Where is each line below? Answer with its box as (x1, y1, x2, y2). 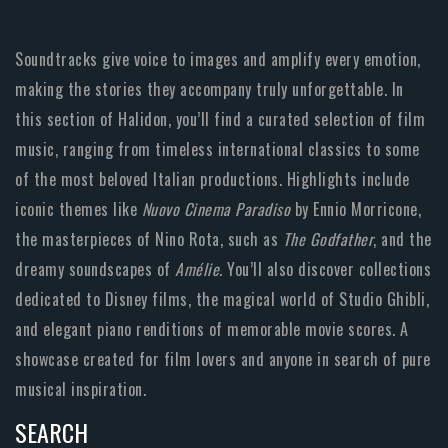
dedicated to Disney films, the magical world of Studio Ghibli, (15, 287, 429, 312)
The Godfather (282, 227, 373, 252)
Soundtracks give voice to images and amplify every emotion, (15, 47, 421, 72)
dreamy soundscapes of (15, 257, 175, 282)
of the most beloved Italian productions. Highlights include (15, 167, 410, 192)
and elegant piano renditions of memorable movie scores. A (15, 317, 409, 342)
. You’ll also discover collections (219, 257, 431, 282)
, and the (373, 227, 432, 252)
